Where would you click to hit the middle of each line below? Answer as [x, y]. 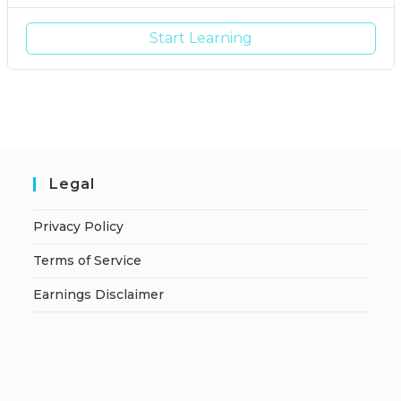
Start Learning [200, 38]
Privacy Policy [79, 227]
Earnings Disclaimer [99, 295]
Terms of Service [88, 261]
